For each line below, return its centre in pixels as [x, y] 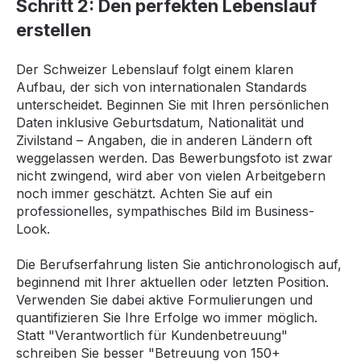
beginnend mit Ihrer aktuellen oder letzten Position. [172, 282]
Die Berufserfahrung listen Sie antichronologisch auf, [179, 265]
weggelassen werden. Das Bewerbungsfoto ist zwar [174, 158]
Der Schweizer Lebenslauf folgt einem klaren [155, 69]
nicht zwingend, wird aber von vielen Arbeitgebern [171, 175]
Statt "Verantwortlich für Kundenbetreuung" [152, 336]
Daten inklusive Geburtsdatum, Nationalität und [160, 122]
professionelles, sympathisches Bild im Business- [165, 211]
